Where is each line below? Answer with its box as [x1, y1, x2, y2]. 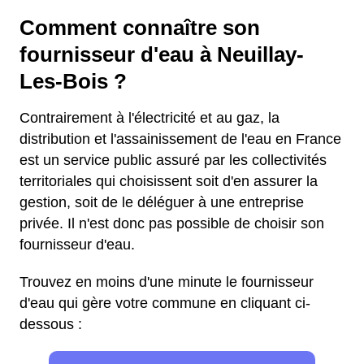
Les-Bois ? [19, 70, 127, 93]
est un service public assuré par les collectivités [19, 152, 327, 168]
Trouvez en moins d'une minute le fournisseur [19, 274, 314, 290]
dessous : [19, 316, 82, 332]
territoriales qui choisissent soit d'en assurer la [19, 173, 318, 189]
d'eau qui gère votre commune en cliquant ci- [19, 295, 310, 311]
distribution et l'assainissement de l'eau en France [19, 131, 341, 147]
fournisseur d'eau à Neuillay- [19, 43, 304, 66]
